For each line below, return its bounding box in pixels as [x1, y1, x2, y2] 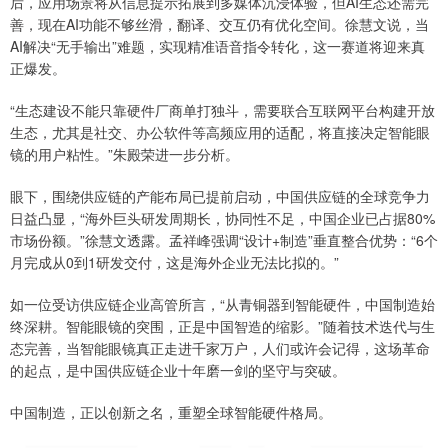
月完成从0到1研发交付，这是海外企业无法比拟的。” [10, 251, 339, 272]
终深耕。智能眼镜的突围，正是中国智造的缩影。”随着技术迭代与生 [10, 315, 435, 336]
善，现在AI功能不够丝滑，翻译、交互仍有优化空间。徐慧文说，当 [10, 13, 429, 34]
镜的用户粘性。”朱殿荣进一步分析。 [10, 143, 239, 164]
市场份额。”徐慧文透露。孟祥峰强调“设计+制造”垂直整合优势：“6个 [10, 229, 438, 250]
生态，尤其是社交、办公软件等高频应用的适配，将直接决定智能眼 [10, 121, 430, 142]
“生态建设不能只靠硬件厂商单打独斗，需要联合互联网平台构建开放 [10, 99, 435, 120]
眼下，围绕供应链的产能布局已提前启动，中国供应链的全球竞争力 [10, 185, 430, 206]
